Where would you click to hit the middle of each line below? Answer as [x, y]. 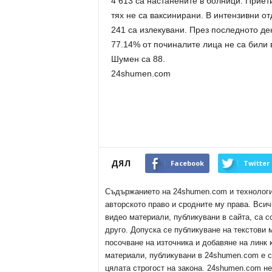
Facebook [187, 163]
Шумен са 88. [138, 59]
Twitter [256, 163]
